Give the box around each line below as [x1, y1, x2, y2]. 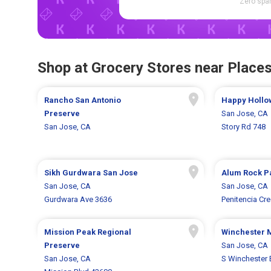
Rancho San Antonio [44, 96, 122, 105]
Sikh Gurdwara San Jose [44, 168, 139, 178]
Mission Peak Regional [44, 227, 132, 237]
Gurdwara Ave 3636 [44, 195, 113, 204]
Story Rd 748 [221, 122, 266, 132]
